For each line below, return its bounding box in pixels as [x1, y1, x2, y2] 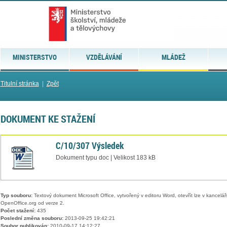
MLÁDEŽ [161, 52, 185, 62]
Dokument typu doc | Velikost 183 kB [55, 154, 156, 161]
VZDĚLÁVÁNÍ [86, 52, 122, 62]
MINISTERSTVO [12, 52, 57, 62]
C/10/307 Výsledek [55, 139, 124, 152]
